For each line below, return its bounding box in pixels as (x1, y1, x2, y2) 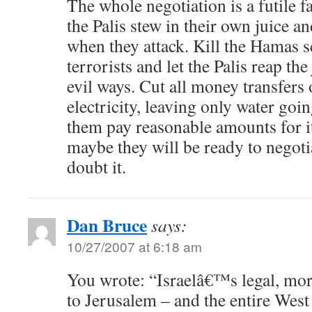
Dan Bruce (67, 212, 147, 238)
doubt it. (67, 155, 126, 178)
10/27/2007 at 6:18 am (67, 237, 202, 256)
